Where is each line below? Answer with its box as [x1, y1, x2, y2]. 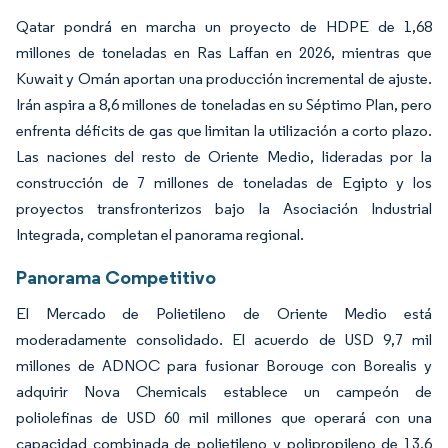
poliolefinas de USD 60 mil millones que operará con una [16, 407, 432, 427]
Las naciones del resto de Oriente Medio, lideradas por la [16, 146, 432, 166]
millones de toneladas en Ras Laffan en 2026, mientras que [16, 42, 432, 62]
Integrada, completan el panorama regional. [16, 224, 304, 244]
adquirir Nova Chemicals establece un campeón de [16, 381, 432, 401]
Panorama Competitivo [16, 264, 216, 289]
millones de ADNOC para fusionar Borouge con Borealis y [16, 355, 432, 375]
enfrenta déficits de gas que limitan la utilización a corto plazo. [16, 120, 432, 140]
